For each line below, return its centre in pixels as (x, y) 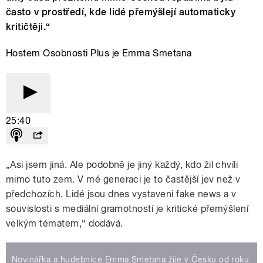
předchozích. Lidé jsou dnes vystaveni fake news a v (121, 194)
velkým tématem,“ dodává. (65, 224)
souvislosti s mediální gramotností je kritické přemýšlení (127, 209)
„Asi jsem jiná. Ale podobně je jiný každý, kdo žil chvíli (122, 165)
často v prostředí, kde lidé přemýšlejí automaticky (121, 12)
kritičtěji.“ (28, 27)
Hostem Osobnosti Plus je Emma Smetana (99, 53)
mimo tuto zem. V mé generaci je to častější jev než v (123, 180)
